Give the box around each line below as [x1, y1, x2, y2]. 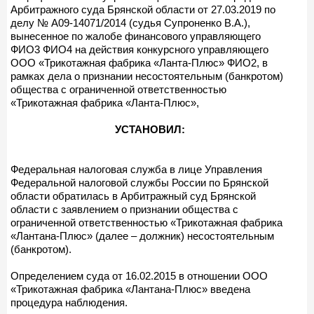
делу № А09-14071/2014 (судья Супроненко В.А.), [11, 16, 250, 29]
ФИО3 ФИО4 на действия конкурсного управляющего [11, 43, 268, 55]
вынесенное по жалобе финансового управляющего [11, 29, 261, 42]
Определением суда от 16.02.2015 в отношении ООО [11, 269, 268, 282]
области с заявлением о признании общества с [11, 203, 238, 215]
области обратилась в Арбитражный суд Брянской [11, 189, 256, 202]
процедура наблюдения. [11, 296, 128, 308]
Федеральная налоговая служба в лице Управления [11, 163, 262, 175]
